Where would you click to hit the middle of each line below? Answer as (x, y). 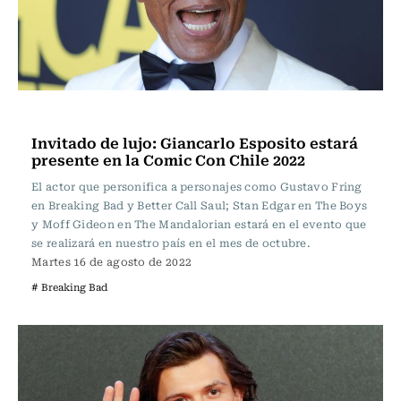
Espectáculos (78, 115)
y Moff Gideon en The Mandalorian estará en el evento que (199, 224)
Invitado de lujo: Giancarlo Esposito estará (195, 142)
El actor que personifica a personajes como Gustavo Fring (197, 186)
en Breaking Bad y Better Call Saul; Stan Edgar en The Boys (200, 205)
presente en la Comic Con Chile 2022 (168, 159)
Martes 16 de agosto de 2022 (112, 261)
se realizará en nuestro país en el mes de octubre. (171, 243)
